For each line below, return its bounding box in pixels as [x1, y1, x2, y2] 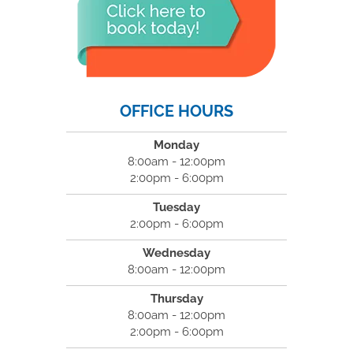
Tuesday [153, 200, 200, 214]
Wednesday [143, 246, 210, 260]
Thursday [150, 292, 203, 306]
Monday [154, 138, 199, 152]
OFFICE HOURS [120, 102, 233, 121]
